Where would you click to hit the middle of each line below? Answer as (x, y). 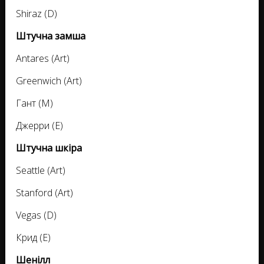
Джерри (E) (39, 126)
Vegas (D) (36, 215)
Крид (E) (33, 238)
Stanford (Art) (44, 193)
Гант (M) (34, 103)
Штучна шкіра (49, 148)
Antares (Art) (43, 59)
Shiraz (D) (37, 14)
